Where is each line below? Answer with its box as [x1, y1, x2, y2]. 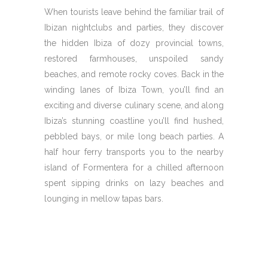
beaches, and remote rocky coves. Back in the [44, 69, 224, 79]
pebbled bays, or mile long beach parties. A [44, 132, 224, 141]
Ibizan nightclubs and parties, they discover [44, 23, 224, 32]
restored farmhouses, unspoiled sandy [44, 54, 224, 63]
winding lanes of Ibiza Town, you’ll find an [44, 85, 224, 95]
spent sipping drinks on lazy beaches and [44, 178, 224, 188]
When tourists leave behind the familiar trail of [44, 7, 224, 17]
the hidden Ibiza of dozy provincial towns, [44, 38, 224, 48]
